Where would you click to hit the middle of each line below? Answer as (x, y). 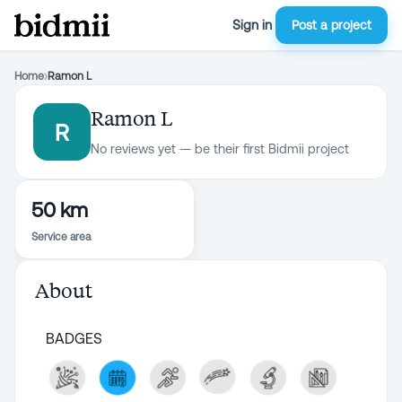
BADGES (74, 338)
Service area (61, 237)
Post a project (332, 25)
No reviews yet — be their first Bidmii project (220, 149)
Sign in (252, 25)
